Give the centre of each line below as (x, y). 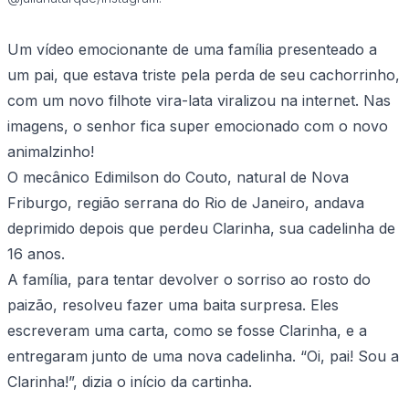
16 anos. (36, 254)
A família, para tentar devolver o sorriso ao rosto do (189, 280)
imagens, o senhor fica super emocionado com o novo (198, 126)
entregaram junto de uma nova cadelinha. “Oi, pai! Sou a (203, 357)
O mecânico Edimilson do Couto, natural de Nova (178, 178)
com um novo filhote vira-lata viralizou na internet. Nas (199, 101)
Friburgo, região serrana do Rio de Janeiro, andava (186, 203)
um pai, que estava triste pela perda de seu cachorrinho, (204, 75)
